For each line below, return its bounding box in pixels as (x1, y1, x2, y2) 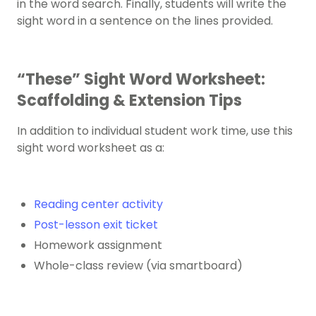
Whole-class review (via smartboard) (34, 257, 243, 274)
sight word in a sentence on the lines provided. (17, 13, 276, 30)
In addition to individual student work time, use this (17, 123, 293, 140)
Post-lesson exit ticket (34, 217, 161, 233)
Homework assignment (34, 237, 162, 254)
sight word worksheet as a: (17, 140, 164, 157)
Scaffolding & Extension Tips (17, 90, 245, 112)
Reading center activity (34, 196, 163, 213)
